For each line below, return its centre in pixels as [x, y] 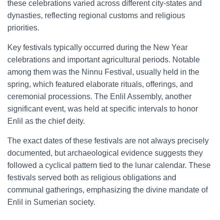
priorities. [23, 28]
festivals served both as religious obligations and [92, 178]
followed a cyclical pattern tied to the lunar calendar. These [109, 165]
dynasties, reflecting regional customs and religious [96, 15]
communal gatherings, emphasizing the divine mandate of [108, 190]
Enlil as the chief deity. [46, 121]
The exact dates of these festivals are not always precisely [108, 141]
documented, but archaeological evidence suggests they [105, 153]
